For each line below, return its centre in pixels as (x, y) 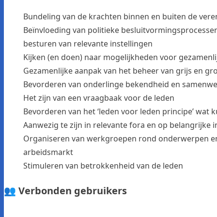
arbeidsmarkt (48, 152)
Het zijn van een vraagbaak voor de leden (99, 98)
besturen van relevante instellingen (88, 43)
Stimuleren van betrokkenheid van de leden (103, 165)
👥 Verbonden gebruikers (65, 190)
